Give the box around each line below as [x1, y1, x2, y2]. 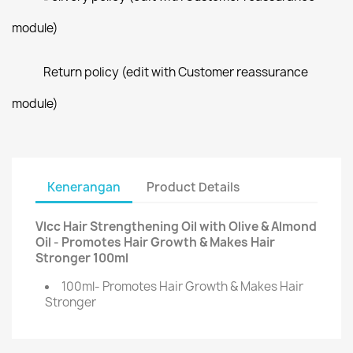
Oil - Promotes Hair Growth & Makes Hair [35, 234, 275, 251]
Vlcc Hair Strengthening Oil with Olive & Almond [35, 218, 317, 235]
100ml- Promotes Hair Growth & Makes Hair [61, 278, 303, 295]
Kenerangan [47, 178, 121, 195]
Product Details [147, 178, 240, 195]
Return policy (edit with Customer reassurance [43, 64, 308, 80]
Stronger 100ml [35, 250, 128, 266]
